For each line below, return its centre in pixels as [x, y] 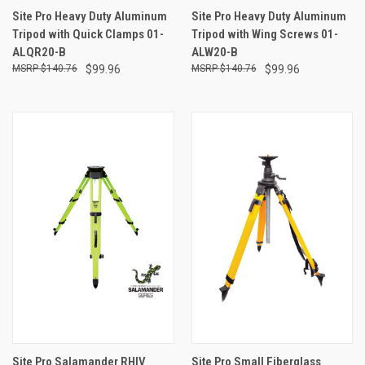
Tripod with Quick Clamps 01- [88, 34]
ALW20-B [214, 52]
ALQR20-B [39, 52]
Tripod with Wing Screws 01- [264, 34]
